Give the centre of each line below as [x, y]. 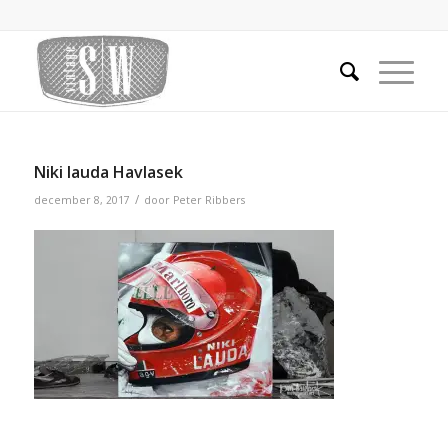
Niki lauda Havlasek [108, 172]
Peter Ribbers [208, 200]
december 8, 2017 [81, 200]
